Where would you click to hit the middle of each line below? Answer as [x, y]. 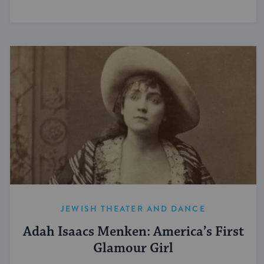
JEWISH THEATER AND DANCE [133, 208]
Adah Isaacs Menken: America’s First [133, 232]
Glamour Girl [133, 248]
